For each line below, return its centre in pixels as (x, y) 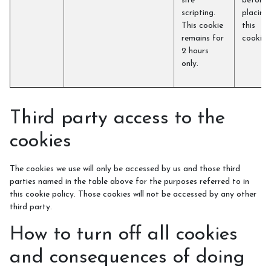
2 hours (195, 51)
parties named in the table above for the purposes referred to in (129, 182)
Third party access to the (117, 119)
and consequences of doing (127, 258)
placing (255, 13)
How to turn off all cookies (124, 235)
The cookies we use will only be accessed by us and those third (125, 169)
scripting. (198, 13)
